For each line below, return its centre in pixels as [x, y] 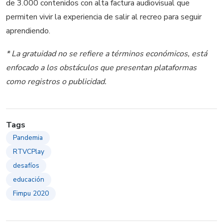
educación [29, 179]
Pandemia [28, 137]
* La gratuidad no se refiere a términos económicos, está [107, 54]
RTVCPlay [29, 151]
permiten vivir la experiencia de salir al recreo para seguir [104, 17]
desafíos [26, 165]
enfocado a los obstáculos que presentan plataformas [101, 67]
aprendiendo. [28, 31]
